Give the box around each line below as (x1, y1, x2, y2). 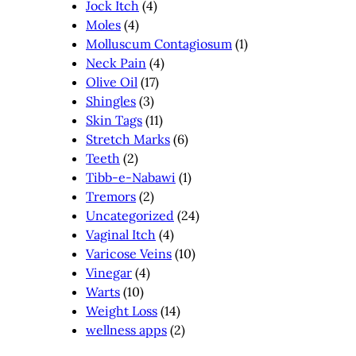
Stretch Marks (86, 131, 170, 148)
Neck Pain (86, 55, 146, 72)
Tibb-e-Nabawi (86, 169, 176, 186)
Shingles (86, 93, 136, 110)
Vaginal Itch (86, 226, 156, 243)
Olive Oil (86, 74, 137, 91)
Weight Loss (86, 303, 157, 319)
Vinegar (86, 265, 132, 281)
